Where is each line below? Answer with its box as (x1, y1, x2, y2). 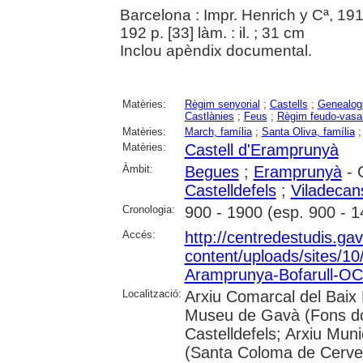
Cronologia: (122, 203, 175, 216)
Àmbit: (122, 162, 153, 175)
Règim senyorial (184, 97, 260, 110)
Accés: (122, 228, 156, 241)
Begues (184, 162, 239, 181)
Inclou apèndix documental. (119, 41, 312, 59)
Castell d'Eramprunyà (184, 140, 339, 159)
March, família (184, 125, 252, 138)
